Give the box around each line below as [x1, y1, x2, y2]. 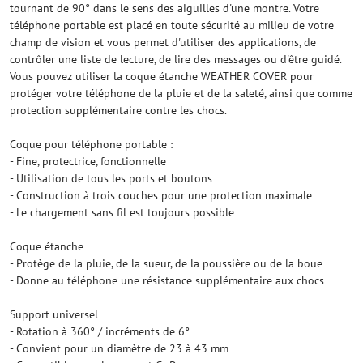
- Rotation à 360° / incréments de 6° [10, 324, 190, 339]
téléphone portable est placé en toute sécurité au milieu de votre [10, 18, 334, 32]
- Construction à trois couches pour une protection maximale [10, 188, 312, 203]
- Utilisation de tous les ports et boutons [10, 171, 212, 186]
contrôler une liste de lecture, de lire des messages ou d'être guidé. [10, 52, 341, 66]
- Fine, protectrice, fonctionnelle [10, 154, 166, 169]
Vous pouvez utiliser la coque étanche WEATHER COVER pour [10, 69, 314, 83]
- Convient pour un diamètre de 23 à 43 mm [10, 341, 228, 356]
